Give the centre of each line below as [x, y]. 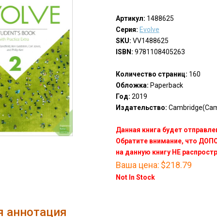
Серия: [127, 30]
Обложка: [132, 85]
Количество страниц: [151, 74]
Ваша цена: [137, 165]
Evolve [149, 30]
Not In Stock [135, 178]
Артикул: [130, 19]
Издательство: [141, 108]
